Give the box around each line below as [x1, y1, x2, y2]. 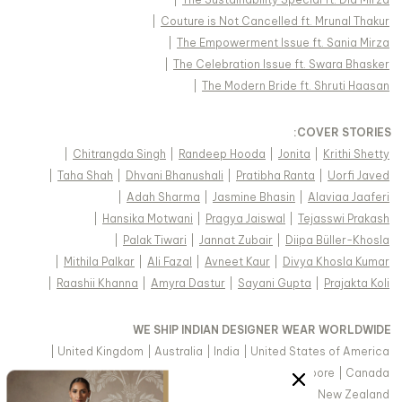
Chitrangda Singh [73, 147, 166, 162]
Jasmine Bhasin [213, 190, 295, 205]
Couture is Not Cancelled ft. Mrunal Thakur [161, 14, 389, 29]
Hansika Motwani [102, 212, 193, 226]
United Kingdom [57, 345, 144, 359]
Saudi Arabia [74, 366, 143, 380]
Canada [345, 366, 389, 380]
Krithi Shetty [323, 147, 389, 162]
